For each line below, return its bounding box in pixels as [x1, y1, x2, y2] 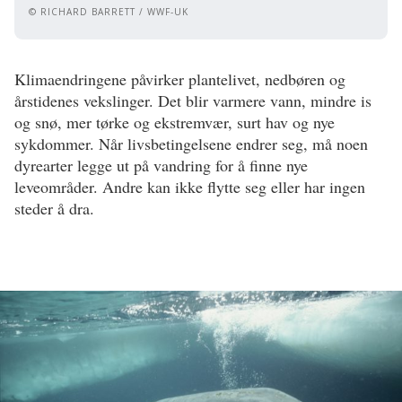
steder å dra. [14, 197, 94, 219]
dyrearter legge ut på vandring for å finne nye [14, 153, 308, 176]
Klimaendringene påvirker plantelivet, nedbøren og [14, 67, 345, 90]
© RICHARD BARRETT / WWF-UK [29, 4, 188, 18]
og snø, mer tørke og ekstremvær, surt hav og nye [14, 110, 335, 133]
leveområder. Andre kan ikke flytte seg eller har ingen [14, 175, 365, 197]
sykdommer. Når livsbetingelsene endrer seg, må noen [14, 132, 368, 154]
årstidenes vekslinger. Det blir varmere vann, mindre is [14, 89, 371, 111]
